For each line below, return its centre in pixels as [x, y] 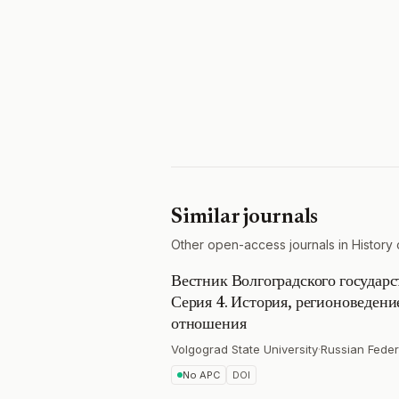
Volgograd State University [244, 349]
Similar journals [245, 217]
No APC [201, 375]
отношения [209, 325]
